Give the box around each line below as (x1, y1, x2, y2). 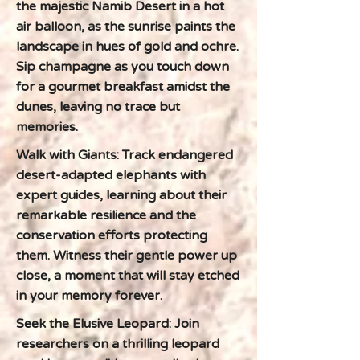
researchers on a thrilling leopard (16, 336, 219, 352)
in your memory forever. (16, 288, 162, 304)
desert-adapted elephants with (16, 167, 206, 183)
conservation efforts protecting (16, 227, 207, 243)
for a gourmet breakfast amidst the (16, 79, 230, 95)
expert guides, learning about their (16, 187, 227, 203)
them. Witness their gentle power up (16, 247, 237, 264)
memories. (16, 119, 78, 135)
